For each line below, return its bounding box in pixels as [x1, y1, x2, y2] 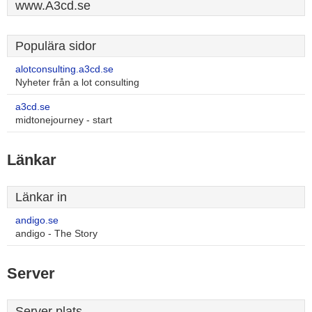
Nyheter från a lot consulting [15, 77, 139, 88]
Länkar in [15, 190, 67, 204]
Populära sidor [15, 39, 96, 53]
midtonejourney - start [15, 115, 112, 125]
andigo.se [15, 215, 58, 226]
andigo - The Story [15, 228, 97, 239]
